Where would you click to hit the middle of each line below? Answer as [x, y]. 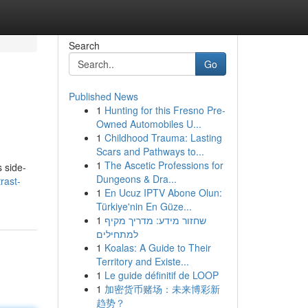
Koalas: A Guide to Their [157, 247]
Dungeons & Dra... [136, 179]
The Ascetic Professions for [164, 165]
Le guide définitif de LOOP [161, 275]
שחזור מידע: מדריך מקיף [155, 220]
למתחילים [117, 234]
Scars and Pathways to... [150, 151]
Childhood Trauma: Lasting [163, 137]
